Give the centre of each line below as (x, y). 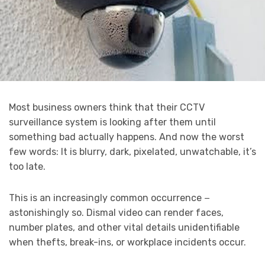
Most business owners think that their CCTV (107, 108)
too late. (27, 167)
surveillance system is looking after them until (112, 122)
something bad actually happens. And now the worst (127, 137)
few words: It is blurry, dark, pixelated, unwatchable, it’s (132, 152)
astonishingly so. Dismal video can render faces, (116, 213)
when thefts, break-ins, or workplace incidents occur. (127, 243)
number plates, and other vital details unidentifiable (124, 228)
